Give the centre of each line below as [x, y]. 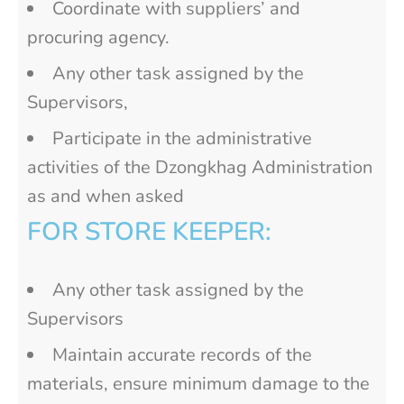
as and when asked [106, 196]
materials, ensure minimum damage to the [198, 383]
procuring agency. [98, 37]
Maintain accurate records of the [182, 354]
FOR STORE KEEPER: [149, 231]
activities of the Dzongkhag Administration [200, 167]
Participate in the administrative [182, 138]
